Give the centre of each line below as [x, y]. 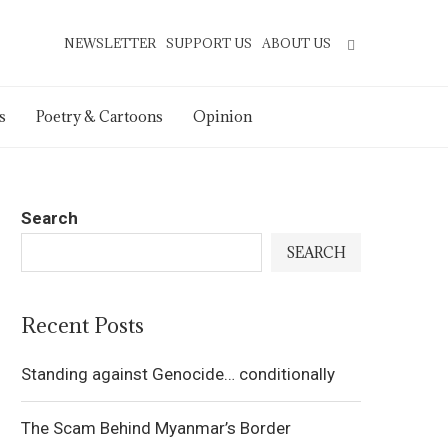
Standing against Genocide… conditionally [178, 374]
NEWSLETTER [110, 43]
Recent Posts [82, 325]
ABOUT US [296, 43]
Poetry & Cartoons [99, 116]
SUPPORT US [209, 43]
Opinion [222, 116]
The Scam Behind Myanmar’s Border [156, 428]
